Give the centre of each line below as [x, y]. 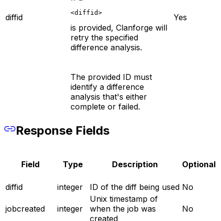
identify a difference [107, 87]
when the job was [123, 208]
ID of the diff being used [135, 187]
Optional [199, 164]
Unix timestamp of [124, 199]
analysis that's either [109, 96]
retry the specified [104, 37]
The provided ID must [111, 77]
